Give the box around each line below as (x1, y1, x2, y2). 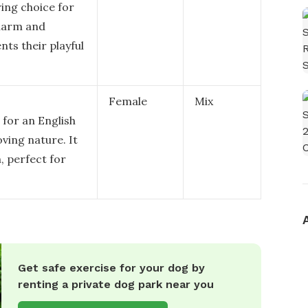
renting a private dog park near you (18, 278, 214, 291)
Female (109, 94, 147, 108)
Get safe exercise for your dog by (18, 261, 205, 274)
